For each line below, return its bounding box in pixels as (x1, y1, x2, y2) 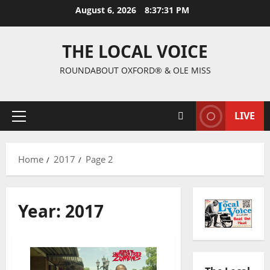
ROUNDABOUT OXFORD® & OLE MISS (59, 64, 211, 76)
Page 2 (86, 153, 113, 165)
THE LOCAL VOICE (62, 40, 208, 63)
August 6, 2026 (75, 4, 139, 16)
